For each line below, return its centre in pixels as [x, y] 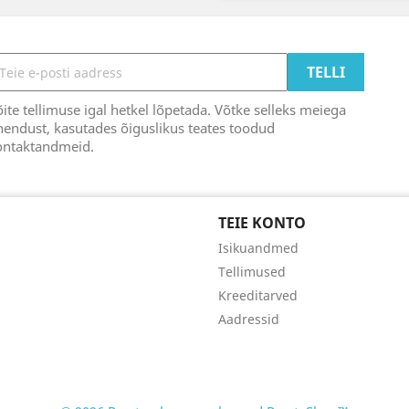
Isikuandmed [258, 248]
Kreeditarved [258, 295]
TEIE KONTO [262, 223]
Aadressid [249, 319]
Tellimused [252, 272]
